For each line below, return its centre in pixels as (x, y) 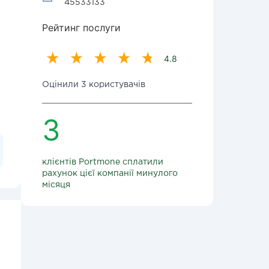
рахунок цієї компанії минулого (110, 174)
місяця (56, 185)
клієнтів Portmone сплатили (103, 162)
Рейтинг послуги (81, 28)
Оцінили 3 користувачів (94, 85)
